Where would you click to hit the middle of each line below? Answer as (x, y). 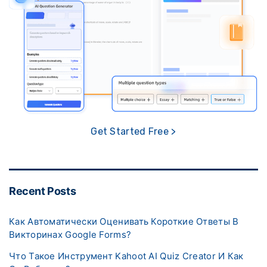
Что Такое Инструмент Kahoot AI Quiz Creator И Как (126, 256)
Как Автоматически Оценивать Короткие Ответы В (124, 221)
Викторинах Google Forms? (70, 234)
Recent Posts (43, 191)
